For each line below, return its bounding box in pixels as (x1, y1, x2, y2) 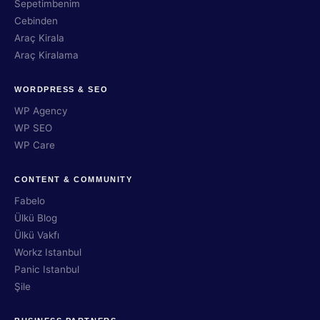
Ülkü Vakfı (14, 229, 59, 241)
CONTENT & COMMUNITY (14, 175, 133, 184)
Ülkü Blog (14, 212, 57, 224)
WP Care (14, 139, 55, 151)
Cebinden (14, 15, 58, 26)
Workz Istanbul (14, 246, 81, 258)
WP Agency (14, 105, 68, 116)
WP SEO (14, 122, 52, 134)
